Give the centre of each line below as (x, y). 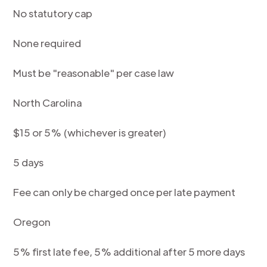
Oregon (32, 222)
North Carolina (48, 103)
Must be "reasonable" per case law (94, 73)
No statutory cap (53, 13)
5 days (29, 162)
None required (47, 43)
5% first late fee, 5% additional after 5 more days (129, 252)
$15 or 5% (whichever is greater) (90, 132)
